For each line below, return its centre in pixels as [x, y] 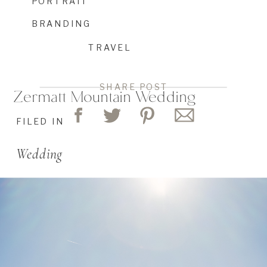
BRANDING [62, 23]
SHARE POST [134, 87]
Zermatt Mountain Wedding [104, 96]
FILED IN [40, 121]
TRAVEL [110, 48]
